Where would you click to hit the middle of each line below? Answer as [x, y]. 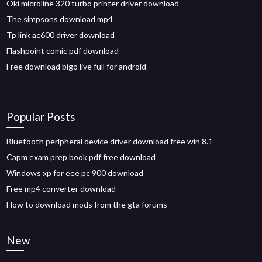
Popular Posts [41, 117]
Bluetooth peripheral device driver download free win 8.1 [110, 141]
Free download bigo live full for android [77, 66]
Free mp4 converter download [61, 189]
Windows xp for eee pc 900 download [75, 173]
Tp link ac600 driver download [61, 35]
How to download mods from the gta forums [87, 204]
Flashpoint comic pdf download [63, 51]
